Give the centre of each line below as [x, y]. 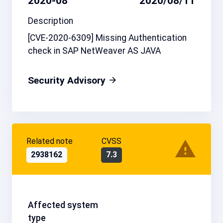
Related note [49, 141]
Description [51, 21]
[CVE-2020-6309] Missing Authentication [107, 38]
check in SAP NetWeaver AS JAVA [94, 51]
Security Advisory [68, 80]
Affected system [63, 205]
